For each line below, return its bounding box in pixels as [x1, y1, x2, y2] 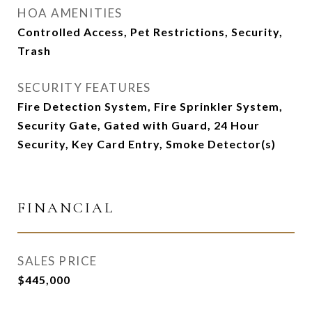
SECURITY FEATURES [17, 80, 151, 95]
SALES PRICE [17, 253, 97, 268]
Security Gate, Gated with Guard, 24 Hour [17, 118, 260, 132]
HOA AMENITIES [17, 6, 123, 20]
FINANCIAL [17, 199, 114, 217]
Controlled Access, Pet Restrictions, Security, [17, 25, 283, 38]
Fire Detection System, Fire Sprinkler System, [17, 100, 283, 113]
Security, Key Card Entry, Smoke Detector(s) [17, 137, 276, 150]
